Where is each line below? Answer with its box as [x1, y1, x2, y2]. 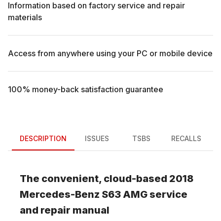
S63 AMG [102, 188, 147, 200]
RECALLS [171, 134, 201, 143]
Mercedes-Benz [20, 188, 100, 200]
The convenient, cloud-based [20, 172, 169, 184]
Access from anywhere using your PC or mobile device [8, 48, 213, 58]
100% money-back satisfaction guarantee [8, 84, 163, 94]
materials [8, 12, 42, 22]
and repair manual [20, 204, 110, 216]
